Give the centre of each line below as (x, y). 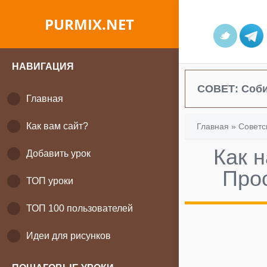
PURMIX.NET (89, 24)
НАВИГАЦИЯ (43, 66)
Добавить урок (58, 153)
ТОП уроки (50, 181)
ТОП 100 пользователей (80, 208)
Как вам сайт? (57, 126)
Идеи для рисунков (69, 236)
